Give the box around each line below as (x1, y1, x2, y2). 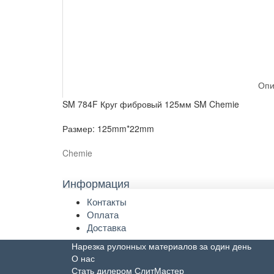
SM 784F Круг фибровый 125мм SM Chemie (62, 98, 239, 110)
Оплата (87, 208, 119, 221)
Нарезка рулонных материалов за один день (72, 240, 251, 252)
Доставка (87, 221, 126, 234)
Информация (62, 175, 130, 191)
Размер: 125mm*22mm (62, 122, 154, 135)
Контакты (87, 195, 127, 208)
